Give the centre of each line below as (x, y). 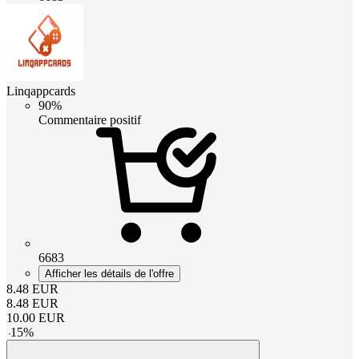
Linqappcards (41, 91)
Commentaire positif (90, 120)
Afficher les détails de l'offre (109, 274)
